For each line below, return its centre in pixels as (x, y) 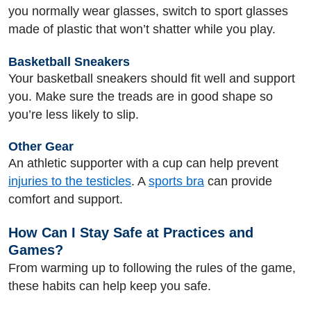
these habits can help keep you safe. (110, 286)
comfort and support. (66, 199)
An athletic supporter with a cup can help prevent (143, 163)
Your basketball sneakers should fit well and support (152, 78)
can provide (238, 181)
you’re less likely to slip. (74, 114)
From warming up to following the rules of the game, (152, 268)
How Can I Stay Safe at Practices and (131, 232)
